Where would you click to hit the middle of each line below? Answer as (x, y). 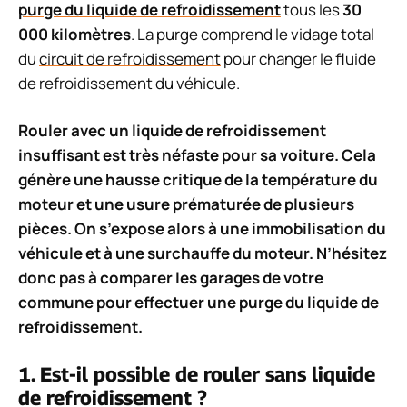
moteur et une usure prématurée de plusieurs (186, 204)
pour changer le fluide (298, 58)
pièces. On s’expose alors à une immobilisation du (202, 229)
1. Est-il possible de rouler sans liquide (197, 374)
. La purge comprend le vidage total (253, 34)
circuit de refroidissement (130, 58)
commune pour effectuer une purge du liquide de (199, 303)
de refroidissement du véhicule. (129, 83)
